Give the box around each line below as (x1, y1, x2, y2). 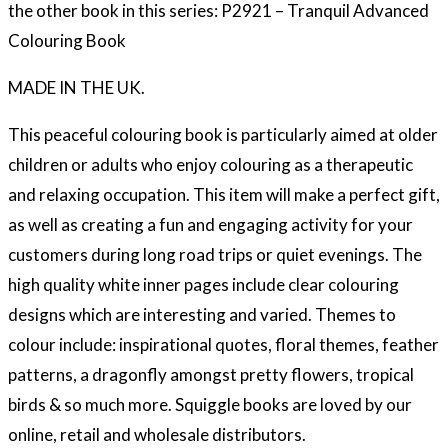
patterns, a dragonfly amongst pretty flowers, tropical (8, 363, 414, 385)
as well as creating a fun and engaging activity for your (8, 213, 413, 235)
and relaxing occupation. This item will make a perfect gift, (8, 183, 440, 205)
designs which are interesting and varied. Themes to (8, 303, 396, 325)
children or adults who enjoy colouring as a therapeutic (8, 153, 413, 175)
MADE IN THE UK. (8, 76, 145, 98)
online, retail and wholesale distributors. (8, 423, 306, 445)
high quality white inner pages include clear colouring (8, 273, 399, 295)
